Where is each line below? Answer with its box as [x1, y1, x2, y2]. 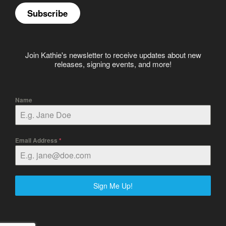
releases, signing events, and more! [54, 58, 172, 69]
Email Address [15, 136, 59, 145]
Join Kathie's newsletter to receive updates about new [25, 49, 201, 60]
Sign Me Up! [93, 181, 133, 191]
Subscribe [27, 7, 68, 19]
